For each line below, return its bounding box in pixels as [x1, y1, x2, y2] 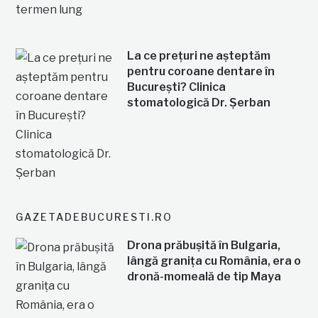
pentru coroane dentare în [126, 64, 275, 78]
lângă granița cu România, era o [126, 253, 301, 268]
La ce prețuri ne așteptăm [126, 48, 270, 62]
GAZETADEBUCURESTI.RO [16, 210, 173, 223]
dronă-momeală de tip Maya [126, 269, 281, 283]
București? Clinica [126, 79, 226, 94]
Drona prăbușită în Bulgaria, [126, 238, 280, 252]
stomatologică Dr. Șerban [126, 95, 270, 109]
